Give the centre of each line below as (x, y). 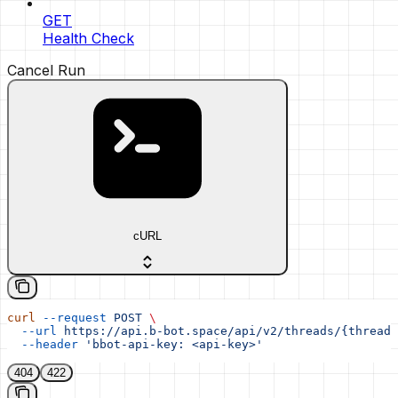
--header (43, 345)
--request (71, 318)
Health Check (88, 38)
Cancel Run (46, 70)
